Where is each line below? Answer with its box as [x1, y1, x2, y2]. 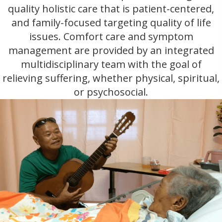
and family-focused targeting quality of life [11, 15, 211, 29]
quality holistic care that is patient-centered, [8, 1, 214, 15]
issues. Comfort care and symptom [29, 29, 193, 43]
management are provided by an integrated [8, 43, 214, 57]
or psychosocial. [74, 85, 148, 99]
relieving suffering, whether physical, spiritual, [2, 71, 220, 85]
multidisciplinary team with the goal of [20, 57, 202, 71]
